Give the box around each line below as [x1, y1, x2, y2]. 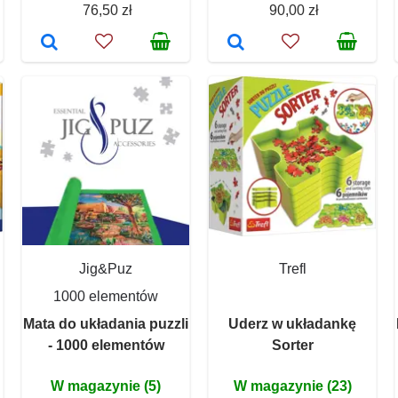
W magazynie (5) [51, 378, 161, 394]
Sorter [271, 337, 314, 353]
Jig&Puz [79, 260, 132, 276]
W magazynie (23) [233, 378, 352, 394]
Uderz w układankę [228, 315, 356, 331]
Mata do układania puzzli [23, 315, 188, 331]
